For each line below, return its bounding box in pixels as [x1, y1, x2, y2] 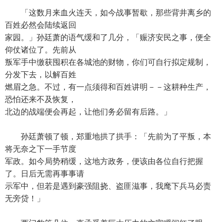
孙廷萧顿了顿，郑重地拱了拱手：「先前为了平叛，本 [5, 132, 211, 141]
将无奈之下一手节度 [5, 145, 76, 153]
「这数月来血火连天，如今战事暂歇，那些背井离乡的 [5, 8, 211, 17]
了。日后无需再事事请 [5, 169, 84, 178]
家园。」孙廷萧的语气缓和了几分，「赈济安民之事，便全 [5, 33, 211, 42]
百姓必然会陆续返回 [5, 21, 76, 29]
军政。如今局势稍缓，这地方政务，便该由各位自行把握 [5, 157, 203, 166]
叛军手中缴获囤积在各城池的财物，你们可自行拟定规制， [5, 58, 211, 66]
